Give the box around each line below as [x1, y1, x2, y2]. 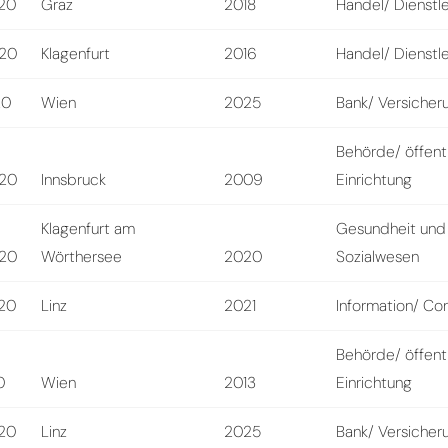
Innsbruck [41, 168, 107, 190]
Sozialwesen [336, 245, 420, 267]
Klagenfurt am [41, 217, 136, 239]
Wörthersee [41, 245, 123, 267]
